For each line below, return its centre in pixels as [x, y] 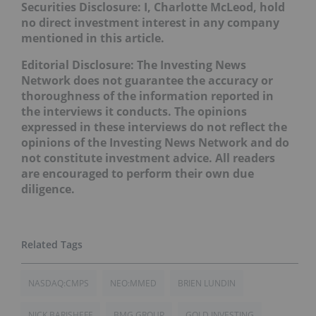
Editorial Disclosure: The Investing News [134, 65]
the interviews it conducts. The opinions [134, 111]
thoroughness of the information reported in [147, 96]
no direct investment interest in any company [150, 22]
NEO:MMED [133, 283]
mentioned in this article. [93, 38]
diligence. [48, 189]
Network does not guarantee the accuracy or [147, 80]
